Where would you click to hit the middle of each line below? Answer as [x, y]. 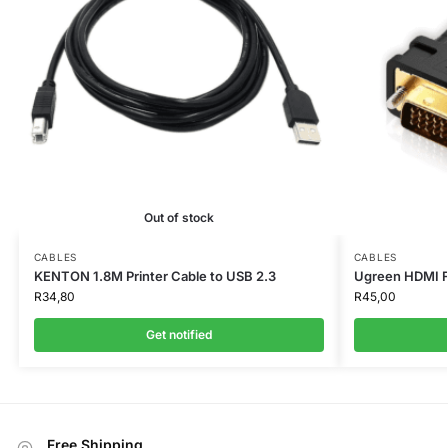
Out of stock [178, 217]
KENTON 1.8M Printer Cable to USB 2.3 [154, 275]
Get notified [178, 334]
